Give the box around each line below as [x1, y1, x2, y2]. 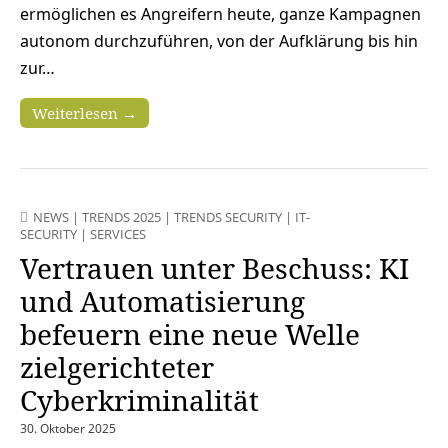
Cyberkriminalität [20, 381, 259, 420]
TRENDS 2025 [82, 208, 161, 227]
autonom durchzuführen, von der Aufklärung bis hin [20, 30, 418, 53]
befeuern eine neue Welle [20, 315, 360, 354]
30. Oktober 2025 [20, 420, 116, 438]
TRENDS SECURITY [174, 208, 282, 227]
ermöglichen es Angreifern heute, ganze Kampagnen [20, 3, 421, 26]
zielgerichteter [20, 348, 214, 387]
